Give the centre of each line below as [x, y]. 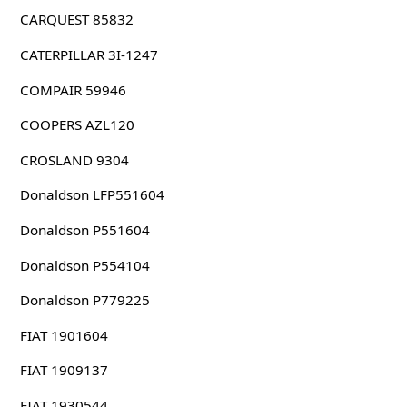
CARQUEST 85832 [76, 20]
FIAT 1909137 [64, 370]
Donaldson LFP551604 [92, 195]
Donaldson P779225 [84, 300]
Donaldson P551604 [84, 229]
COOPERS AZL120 [77, 125]
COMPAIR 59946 [73, 89]
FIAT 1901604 [64, 335]
